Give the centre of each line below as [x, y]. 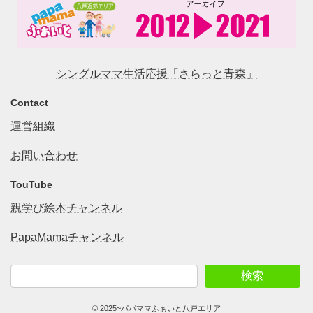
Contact [29, 102]
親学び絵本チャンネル [66, 208]
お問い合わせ [44, 155]
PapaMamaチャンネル [67, 237]
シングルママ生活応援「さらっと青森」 [156, 73]
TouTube [31, 184]
